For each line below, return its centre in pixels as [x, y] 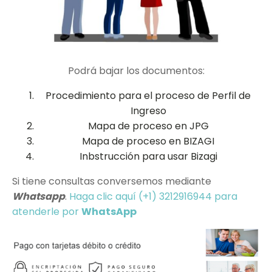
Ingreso [148, 111]
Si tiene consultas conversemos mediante [112, 182]
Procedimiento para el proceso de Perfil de [148, 96]
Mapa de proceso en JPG [148, 126]
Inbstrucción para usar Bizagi [148, 157]
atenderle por [47, 212]
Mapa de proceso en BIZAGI [148, 141]
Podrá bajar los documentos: [136, 71]
